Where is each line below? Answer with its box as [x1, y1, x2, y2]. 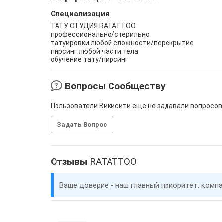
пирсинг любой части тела [51, 47, 138, 55]
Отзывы [51, 156, 90, 167]
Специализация [51, 9, 110, 18]
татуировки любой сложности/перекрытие [51, 39, 194, 47]
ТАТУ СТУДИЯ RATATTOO [51, 22, 136, 30]
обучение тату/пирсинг [51, 55, 128, 63]
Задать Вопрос [57, 121, 107, 128]
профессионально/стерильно [51, 30, 150, 38]
